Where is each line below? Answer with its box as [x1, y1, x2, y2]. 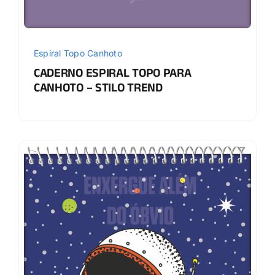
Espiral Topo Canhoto [33, 47, 122, 58]
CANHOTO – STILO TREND [33, 80, 163, 99]
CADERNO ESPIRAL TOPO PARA [33, 66, 192, 85]
